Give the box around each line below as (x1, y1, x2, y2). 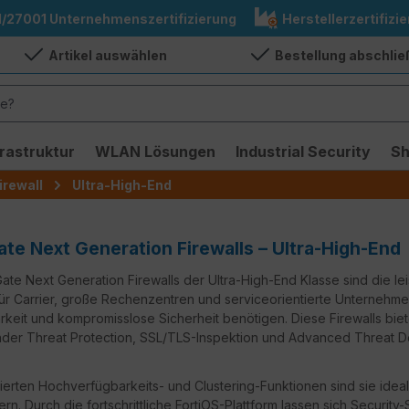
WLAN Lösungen (95, 142, 215, 161)
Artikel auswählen (47, 47, 167, 63)
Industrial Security (236, 142, 371, 161)
